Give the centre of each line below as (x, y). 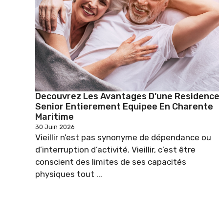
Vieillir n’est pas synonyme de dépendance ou (123, 137)
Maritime (55, 117)
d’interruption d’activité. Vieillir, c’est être (115, 149)
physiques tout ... (69, 174)
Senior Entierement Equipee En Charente (124, 106)
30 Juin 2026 (55, 127)
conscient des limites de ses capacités (111, 162)
